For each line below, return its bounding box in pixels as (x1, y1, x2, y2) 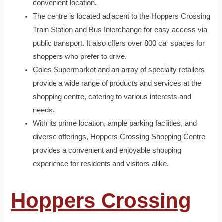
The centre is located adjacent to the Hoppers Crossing (33, 12, 211, 21)
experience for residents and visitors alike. (33, 160, 169, 168)
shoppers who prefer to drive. (33, 53, 127, 61)
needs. (33, 106, 55, 114)
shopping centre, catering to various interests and (33, 93, 192, 101)
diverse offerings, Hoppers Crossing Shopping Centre (33, 133, 206, 141)
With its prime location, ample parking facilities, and (33, 119, 197, 128)
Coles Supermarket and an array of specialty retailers (33, 66, 205, 74)
